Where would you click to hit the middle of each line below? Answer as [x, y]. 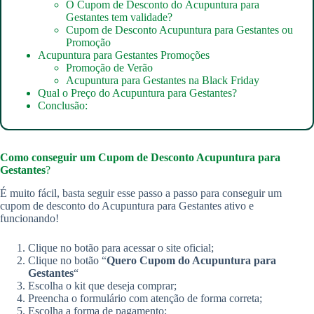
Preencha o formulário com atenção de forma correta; [145, 298]
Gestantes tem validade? [119, 17]
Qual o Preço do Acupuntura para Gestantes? [137, 93]
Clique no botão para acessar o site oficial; [121, 247]
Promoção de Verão [109, 67]
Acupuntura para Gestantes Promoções [124, 55]
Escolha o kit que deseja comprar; [102, 285]
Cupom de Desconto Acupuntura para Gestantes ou [179, 29]
